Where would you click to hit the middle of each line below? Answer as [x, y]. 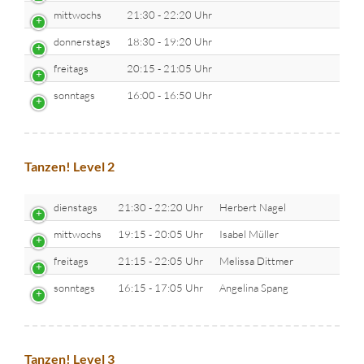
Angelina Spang [254, 288]
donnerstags [82, 41]
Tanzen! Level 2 [69, 166]
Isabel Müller [249, 234]
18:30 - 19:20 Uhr [169, 41]
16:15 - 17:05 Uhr [160, 288]
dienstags [76, 208]
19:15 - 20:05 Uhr [160, 234]
